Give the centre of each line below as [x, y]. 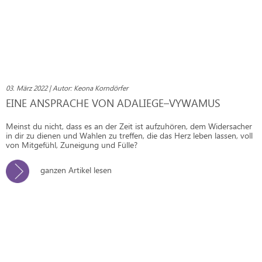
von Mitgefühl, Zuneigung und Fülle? [72, 144]
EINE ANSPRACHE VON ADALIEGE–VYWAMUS [113, 102]
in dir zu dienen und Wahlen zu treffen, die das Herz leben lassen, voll [129, 135]
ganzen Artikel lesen [75, 170]
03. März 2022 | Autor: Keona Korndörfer [67, 88]
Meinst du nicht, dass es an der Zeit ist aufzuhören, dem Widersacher [129, 126]
